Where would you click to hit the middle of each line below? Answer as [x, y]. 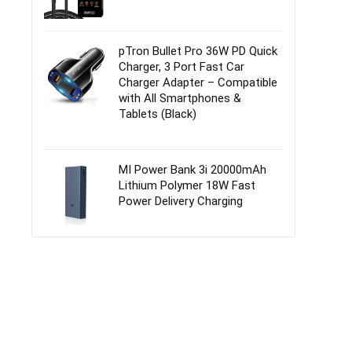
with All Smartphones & [180, 98]
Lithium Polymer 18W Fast [187, 185]
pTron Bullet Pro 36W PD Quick [198, 51]
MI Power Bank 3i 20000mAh [192, 170]
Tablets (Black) [158, 114]
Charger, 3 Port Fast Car [181, 67]
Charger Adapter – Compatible [198, 82]
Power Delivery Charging [181, 201]
